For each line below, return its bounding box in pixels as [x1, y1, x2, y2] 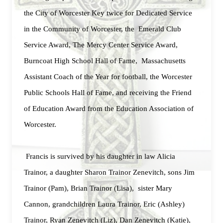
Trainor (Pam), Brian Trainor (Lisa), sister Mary [24, 184, 172, 192]
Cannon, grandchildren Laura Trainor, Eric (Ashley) [24, 200, 185, 208]
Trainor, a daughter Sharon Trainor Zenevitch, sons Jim [24, 168, 195, 176]
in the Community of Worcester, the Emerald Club [24, 25, 181, 33]
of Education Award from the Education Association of [24, 105, 194, 112]
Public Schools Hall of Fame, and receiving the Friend [24, 89, 192, 97]
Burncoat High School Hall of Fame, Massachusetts [24, 57, 186, 65]
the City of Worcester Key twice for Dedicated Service [24, 9, 192, 17]
